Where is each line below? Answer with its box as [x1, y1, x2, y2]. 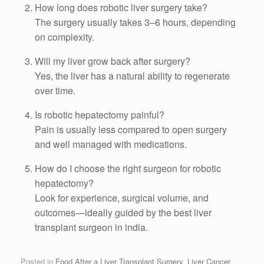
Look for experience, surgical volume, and [35, 191, 209, 205]
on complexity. [35, 30, 94, 44]
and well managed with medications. [35, 137, 187, 151]
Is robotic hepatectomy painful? [35, 108, 164, 122]
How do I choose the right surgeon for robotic [35, 161, 221, 176]
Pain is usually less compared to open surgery [35, 123, 227, 137]
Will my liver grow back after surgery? [35, 54, 190, 68]
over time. [35, 84, 75, 98]
